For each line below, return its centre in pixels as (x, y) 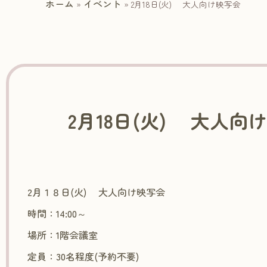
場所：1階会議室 (63, 235)
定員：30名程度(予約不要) (83, 256)
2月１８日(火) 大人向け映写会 (97, 192)
